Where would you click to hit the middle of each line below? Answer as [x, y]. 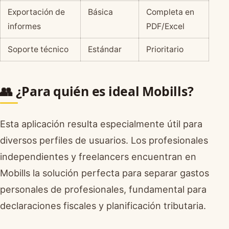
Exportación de [36, 12]
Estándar [105, 49]
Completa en [170, 12]
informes [24, 26]
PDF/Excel [165, 26]
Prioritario [165, 49]
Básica [100, 12]
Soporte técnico [38, 49]
